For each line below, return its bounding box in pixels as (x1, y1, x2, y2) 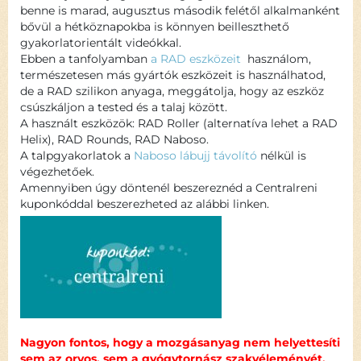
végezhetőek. (20, 164, 94, 179)
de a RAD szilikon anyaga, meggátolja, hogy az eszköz (20, 84, 324, 98)
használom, (244, 52, 311, 66)
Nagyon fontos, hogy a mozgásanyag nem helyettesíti (20, 335, 340, 350)
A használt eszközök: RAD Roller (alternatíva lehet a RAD (20, 116, 338, 131)
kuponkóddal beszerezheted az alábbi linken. (20, 197, 269, 211)
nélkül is (257, 148, 306, 163)
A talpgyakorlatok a (20, 148, 134, 163)
